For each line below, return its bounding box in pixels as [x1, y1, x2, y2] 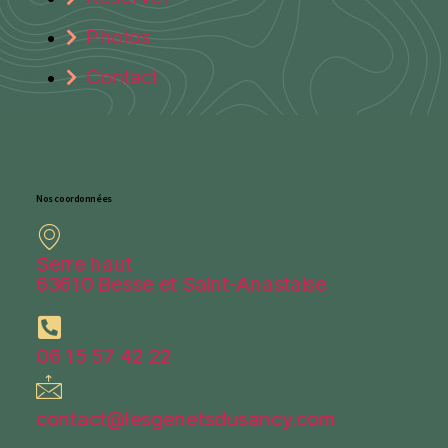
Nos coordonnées [36, 191, 112, 205]
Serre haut [36, 251, 132, 276]
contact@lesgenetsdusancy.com [36, 406, 336, 431]
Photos [86, 24, 151, 49]
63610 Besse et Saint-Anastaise [36, 271, 327, 296]
